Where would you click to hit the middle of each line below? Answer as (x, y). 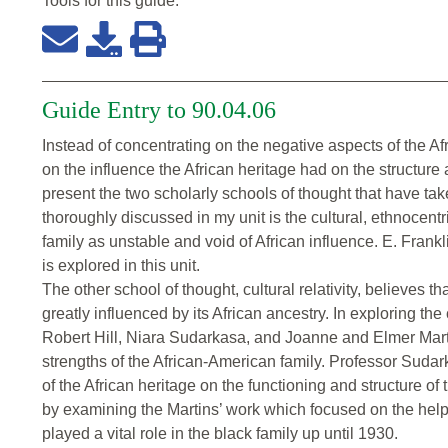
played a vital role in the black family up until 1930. (220, 434)
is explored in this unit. (121, 266)
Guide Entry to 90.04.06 (159, 110)
